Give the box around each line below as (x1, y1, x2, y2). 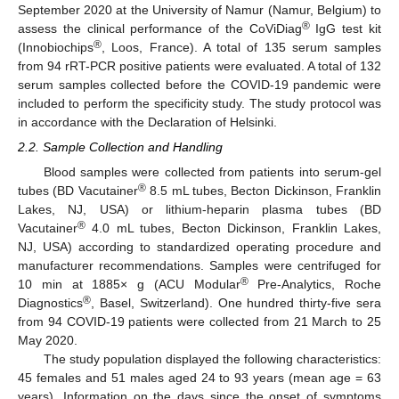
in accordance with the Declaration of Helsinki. (18, 115, 277, 129)
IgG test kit (309, 21, 382, 36)
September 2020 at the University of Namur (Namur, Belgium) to (18, 3, 381, 17)
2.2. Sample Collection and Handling (18, 140, 223, 155)
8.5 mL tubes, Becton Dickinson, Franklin (145, 183, 381, 199)
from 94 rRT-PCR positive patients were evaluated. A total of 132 (18, 59, 381, 73)
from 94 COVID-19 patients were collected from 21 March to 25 (18, 314, 381, 330)
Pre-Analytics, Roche (248, 277, 381, 292)
